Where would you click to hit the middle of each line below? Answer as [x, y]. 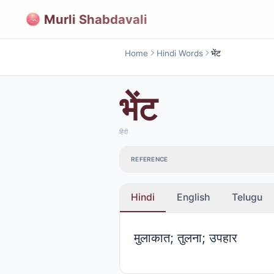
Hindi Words [180, 53]
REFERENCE [150, 159]
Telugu [247, 197]
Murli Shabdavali [96, 19]
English [193, 197]
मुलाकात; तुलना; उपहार [185, 237]
